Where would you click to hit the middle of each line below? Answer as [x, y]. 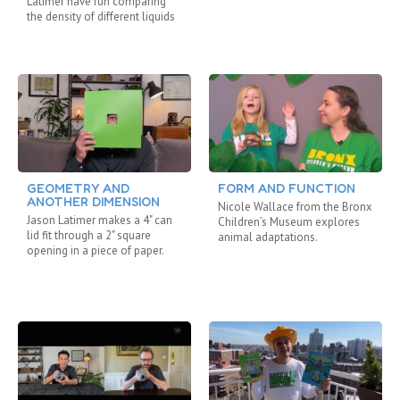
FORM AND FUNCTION [287, 187]
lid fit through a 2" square [89, 235]
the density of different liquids [101, 17]
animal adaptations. [268, 237]
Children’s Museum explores [289, 221]
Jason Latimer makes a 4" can [100, 220]
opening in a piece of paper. [96, 250]
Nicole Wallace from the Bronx [295, 206]
